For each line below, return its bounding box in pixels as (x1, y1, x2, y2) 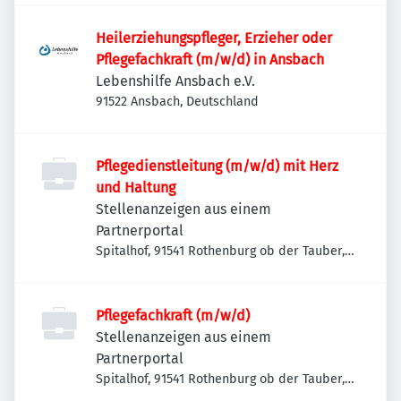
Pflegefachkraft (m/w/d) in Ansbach (96, 51, 324, 68)
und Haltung (96, 179, 175, 196)
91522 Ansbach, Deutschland (96, 94, 259, 109)
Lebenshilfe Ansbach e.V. (96, 73, 255, 90)
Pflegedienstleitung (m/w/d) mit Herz (96, 158, 338, 175)
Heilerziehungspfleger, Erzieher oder (96, 30, 332, 47)
